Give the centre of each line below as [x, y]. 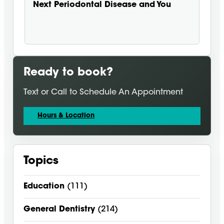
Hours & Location [66, 116]
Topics [41, 162]
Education [44, 187]
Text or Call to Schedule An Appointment [103, 93]
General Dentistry [59, 210]
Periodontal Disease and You [112, 5]
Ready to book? [68, 73]
